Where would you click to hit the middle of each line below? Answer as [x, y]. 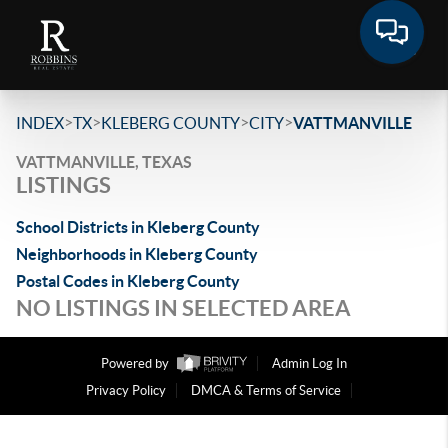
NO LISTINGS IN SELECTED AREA [183, 307]
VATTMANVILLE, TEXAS [104, 162]
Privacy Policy [125, 391]
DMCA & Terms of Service [265, 391]
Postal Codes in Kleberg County [128, 281]
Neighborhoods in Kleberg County [137, 254]
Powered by [136, 364]
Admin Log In [309, 364]
